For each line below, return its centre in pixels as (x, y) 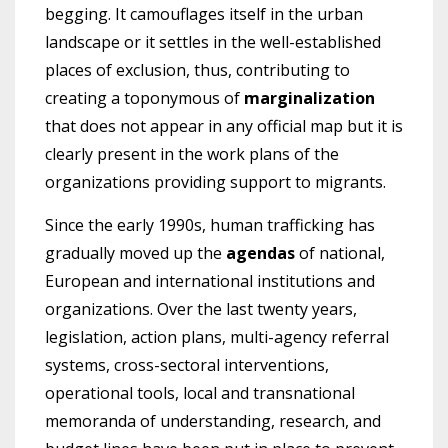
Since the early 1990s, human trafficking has (210, 224)
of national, (340, 252)
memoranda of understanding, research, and (213, 420)
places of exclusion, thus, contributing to (197, 69)
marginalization (309, 97)
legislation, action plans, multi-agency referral (217, 336)
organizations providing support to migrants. (215, 181)
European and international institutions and (210, 280)
